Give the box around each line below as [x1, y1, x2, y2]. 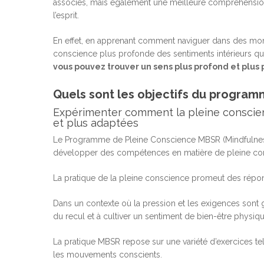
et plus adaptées [53, 117, 138, 130]
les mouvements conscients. [53, 250, 164, 260]
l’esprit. [53, 11, 81, 21]
